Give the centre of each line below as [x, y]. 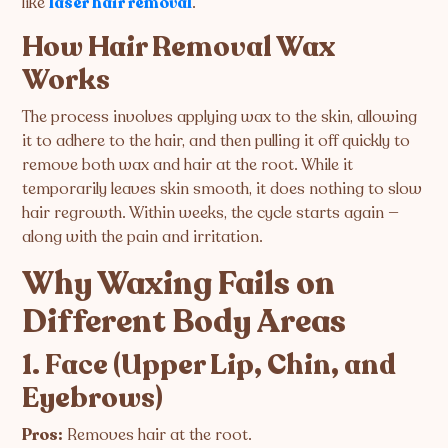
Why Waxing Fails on [179, 283]
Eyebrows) [93, 397]
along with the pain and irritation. [143, 236]
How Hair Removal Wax [179, 46]
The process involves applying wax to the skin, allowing [220, 116]
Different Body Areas [184, 321]
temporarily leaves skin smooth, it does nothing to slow [222, 188]
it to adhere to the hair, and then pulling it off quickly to [216, 140]
